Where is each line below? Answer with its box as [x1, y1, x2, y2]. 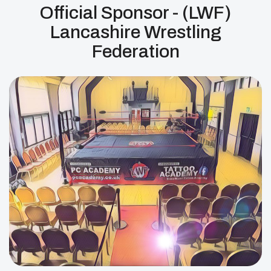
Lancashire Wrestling [50, 22, 221, 42]
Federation [91, 42, 180, 62]
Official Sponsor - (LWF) [40, 3, 231, 23]
